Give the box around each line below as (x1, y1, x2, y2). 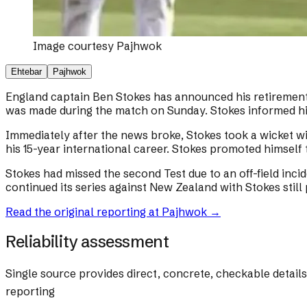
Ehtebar (11, 66, 42, 77)
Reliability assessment (5, 232, 169, 252)
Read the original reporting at (5, 205, 162, 219)
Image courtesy (33, 39, 116, 53)
